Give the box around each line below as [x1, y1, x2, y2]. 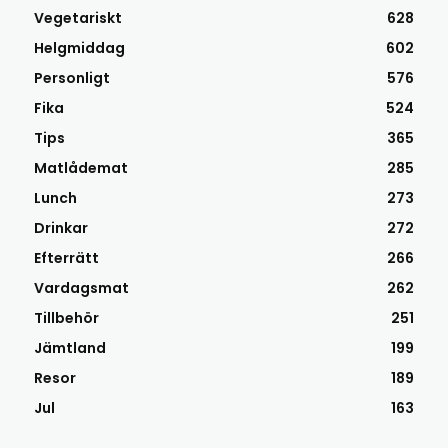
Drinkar [34, 218, 88, 238]
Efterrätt [34, 248, 99, 268]
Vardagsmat [34, 278, 129, 298]
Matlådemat [34, 158, 128, 178]
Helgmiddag [34, 38, 125, 58]
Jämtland [34, 338, 106, 358]
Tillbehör [34, 308, 99, 328]
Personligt [34, 68, 110, 88]
